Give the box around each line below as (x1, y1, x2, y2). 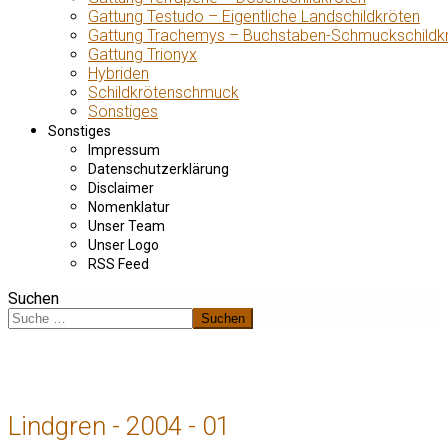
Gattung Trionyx (88, 45, 197, 64)
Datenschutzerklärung (88, 161, 229, 177)
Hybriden (88, 64, 149, 83)
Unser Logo (88, 237, 159, 253)
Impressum (88, 142, 160, 158)
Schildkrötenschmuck (88, 83, 239, 102)
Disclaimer (88, 180, 154, 196)
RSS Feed (88, 256, 149, 272)
